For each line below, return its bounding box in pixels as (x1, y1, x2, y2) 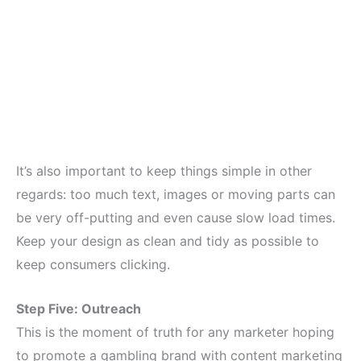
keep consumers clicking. (16, 256, 170, 273)
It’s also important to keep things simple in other (16, 163, 312, 180)
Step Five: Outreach (16, 300, 141, 317)
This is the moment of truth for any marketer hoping (16, 323, 334, 340)
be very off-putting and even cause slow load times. (16, 210, 335, 226)
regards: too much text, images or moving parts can (16, 186, 335, 203)
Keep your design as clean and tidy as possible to (16, 233, 319, 250)
